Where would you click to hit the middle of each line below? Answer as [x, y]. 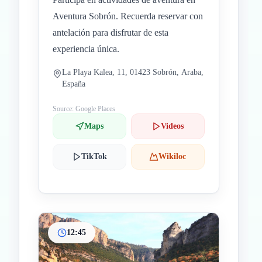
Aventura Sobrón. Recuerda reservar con [128, 16]
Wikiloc [173, 156]
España [74, 84]
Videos [173, 126]
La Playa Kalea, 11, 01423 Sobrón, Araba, [133, 72]
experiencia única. [86, 49]
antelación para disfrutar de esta [111, 32]
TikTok [94, 156]
